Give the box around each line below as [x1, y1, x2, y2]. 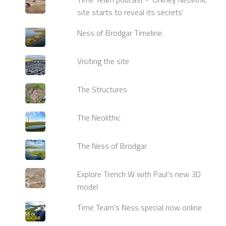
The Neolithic [77, 111, 121, 124]
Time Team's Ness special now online [77, 201, 202, 213]
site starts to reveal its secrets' [77, 6, 184, 19]
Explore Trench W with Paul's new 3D [77, 167, 201, 180]
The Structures [77, 83, 128, 95]
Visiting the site [77, 55, 130, 68]
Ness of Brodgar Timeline [77, 27, 162, 39]
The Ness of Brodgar [77, 139, 147, 152]
